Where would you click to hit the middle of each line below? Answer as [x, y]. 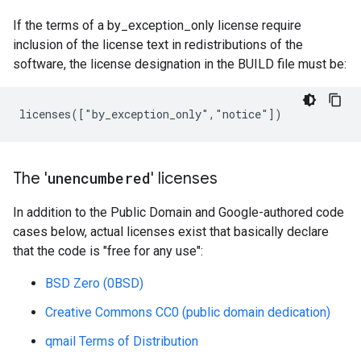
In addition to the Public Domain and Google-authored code [178, 212]
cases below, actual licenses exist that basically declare [171, 232]
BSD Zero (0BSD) [94, 283]
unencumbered [99, 178]
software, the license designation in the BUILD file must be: [180, 64]
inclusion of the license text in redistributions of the [158, 45]
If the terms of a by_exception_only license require [157, 25]
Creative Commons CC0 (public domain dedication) [188, 312]
